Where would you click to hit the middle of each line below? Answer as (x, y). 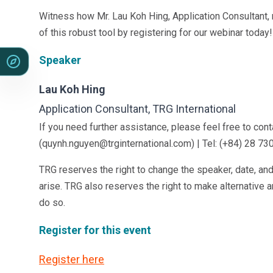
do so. (52, 203)
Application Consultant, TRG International (137, 109)
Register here (72, 260)
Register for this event (95, 230)
